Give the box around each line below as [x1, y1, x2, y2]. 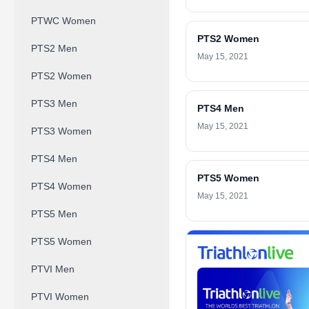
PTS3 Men [31, 98, 77, 109]
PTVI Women [31, 291, 89, 302]
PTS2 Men [31, 43, 77, 54]
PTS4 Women [31, 181, 92, 192]
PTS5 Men [31, 208, 77, 219]
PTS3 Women [31, 126, 92, 137]
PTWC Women [31, 15, 96, 26]
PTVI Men [31, 263, 74, 275]
